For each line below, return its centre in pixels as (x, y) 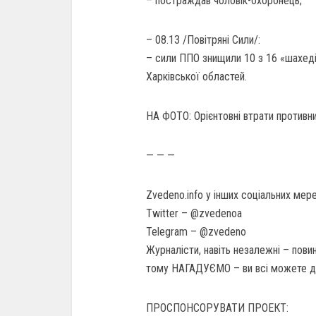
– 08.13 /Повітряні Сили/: (203, 40)
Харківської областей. (196, 77)
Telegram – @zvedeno (196, 232)
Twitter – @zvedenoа (194, 213)
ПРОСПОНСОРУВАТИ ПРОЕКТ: (217, 308)
